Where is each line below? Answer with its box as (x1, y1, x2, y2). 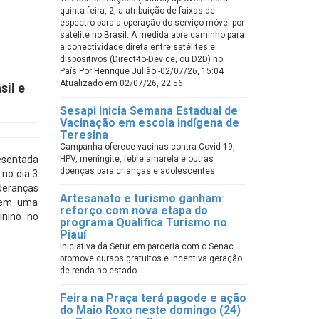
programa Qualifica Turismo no (59, 216, 227, 229)
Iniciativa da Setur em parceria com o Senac (59, 241, 234, 251)
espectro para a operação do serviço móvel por (59, 18, 244, 28)
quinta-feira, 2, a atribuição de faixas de (59, 6, 215, 16)
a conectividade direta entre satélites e (59, 42, 215, 52)
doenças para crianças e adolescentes (59, 166, 215, 176)
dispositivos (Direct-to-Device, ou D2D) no (59, 54, 223, 64)
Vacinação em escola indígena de (59, 116, 239, 130)
